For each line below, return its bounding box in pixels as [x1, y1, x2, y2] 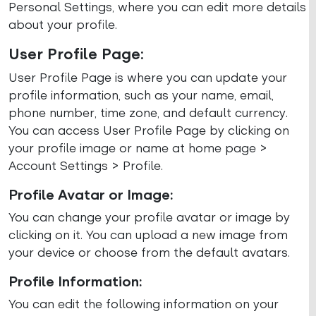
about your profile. [8, 18, 117, 32]
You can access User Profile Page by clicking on [8, 123, 289, 138]
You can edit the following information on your [8, 297, 279, 311]
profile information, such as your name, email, [8, 88, 274, 102]
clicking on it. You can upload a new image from [8, 228, 288, 242]
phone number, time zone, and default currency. [8, 106, 288, 120]
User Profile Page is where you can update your [8, 71, 287, 85]
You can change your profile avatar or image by [8, 210, 290, 224]
